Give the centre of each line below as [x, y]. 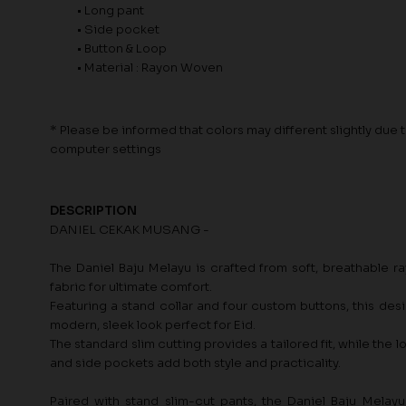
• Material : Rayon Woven [150, 67]
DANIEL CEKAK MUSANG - [130, 230]
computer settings [106, 149]
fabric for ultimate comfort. [131, 287]
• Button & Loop [122, 48]
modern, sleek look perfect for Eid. [153, 325]
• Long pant [111, 10]
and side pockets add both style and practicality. [195, 363]
